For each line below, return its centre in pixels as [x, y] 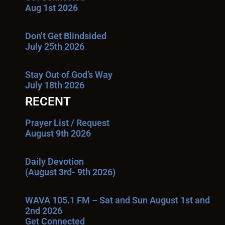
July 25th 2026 [55, 46]
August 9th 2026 [58, 133]
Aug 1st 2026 [51, 8]
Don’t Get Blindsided [66, 36]
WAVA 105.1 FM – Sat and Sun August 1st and [118, 200]
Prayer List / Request [67, 123]
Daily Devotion [54, 161]
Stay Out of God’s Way [69, 75]
